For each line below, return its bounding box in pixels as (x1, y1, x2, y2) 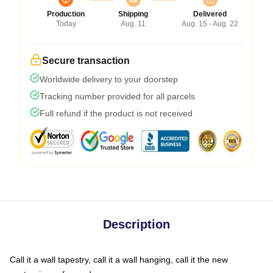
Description (103, 217, 170, 231)
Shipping (118, 9, 148, 18)
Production (47, 9, 85, 18)
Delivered (193, 9, 227, 18)
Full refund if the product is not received (40, 108, 193, 118)
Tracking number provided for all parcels (40, 91, 195, 101)
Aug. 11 (121, 19, 146, 28)
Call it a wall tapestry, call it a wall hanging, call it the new (10, 254, 228, 264)
